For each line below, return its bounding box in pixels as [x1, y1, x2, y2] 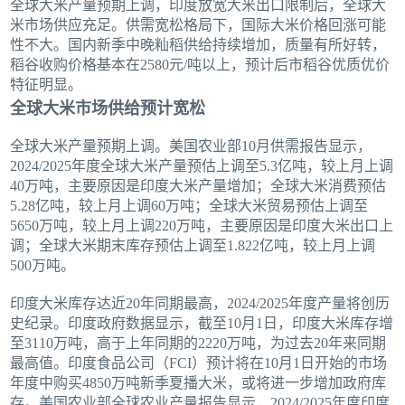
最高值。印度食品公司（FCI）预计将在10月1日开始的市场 [10, 355, 388, 372]
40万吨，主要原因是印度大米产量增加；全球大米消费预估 [10, 178, 387, 194]
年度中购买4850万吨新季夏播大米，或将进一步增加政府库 [10, 375, 387, 391]
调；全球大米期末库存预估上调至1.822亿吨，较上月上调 [10, 238, 376, 254]
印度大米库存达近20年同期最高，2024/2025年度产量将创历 [10, 296, 391, 312]
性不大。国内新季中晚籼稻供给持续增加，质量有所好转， [10, 37, 387, 53]
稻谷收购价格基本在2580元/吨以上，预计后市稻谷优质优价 [10, 57, 391, 73]
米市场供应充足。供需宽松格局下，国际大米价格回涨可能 [10, 17, 387, 33]
